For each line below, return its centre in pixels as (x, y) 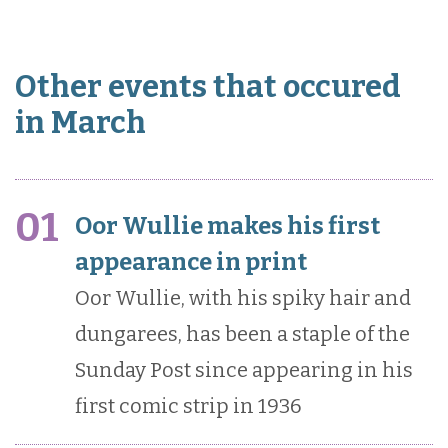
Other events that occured (208, 87)
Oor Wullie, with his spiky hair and (243, 298)
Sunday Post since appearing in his (244, 370)
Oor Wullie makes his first (227, 226)
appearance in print (191, 262)
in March (80, 123)
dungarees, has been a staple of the (242, 334)
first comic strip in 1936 (188, 406)
